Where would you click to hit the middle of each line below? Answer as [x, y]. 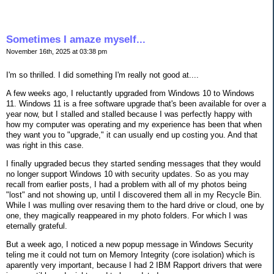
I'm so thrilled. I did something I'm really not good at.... [102, 75]
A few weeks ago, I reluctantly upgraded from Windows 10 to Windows [130, 94]
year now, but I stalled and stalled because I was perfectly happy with [129, 114]
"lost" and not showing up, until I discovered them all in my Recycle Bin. [134, 194]
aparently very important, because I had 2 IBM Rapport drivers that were [134, 265]
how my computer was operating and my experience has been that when [134, 125]
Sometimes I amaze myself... [76, 39]
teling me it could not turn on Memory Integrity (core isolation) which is [131, 254]
